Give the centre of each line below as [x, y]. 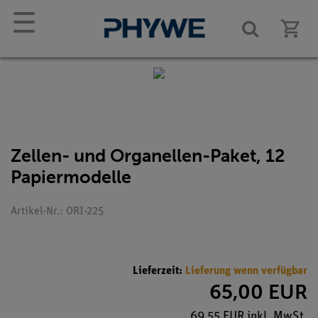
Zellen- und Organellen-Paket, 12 [148, 156]
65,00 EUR [258, 292]
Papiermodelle [71, 177]
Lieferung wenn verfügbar [246, 271]
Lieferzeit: [159, 271]
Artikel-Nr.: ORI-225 [57, 212]
